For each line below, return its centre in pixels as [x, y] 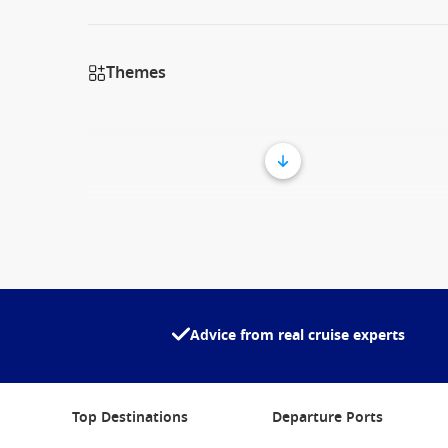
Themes [136, 72]
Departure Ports [327, 417]
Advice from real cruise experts [297, 335]
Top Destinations [130, 417]
